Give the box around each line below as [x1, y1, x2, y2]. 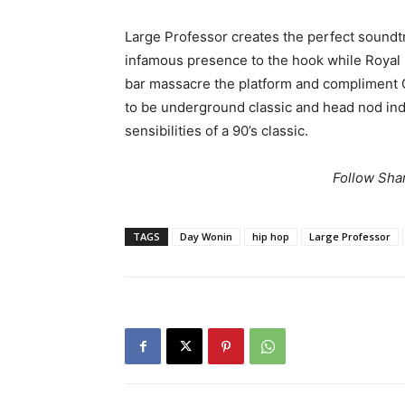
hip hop [252, 230, 289, 244]
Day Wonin [180, 230, 232, 244]
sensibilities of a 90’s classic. [125, 122, 308, 140]
